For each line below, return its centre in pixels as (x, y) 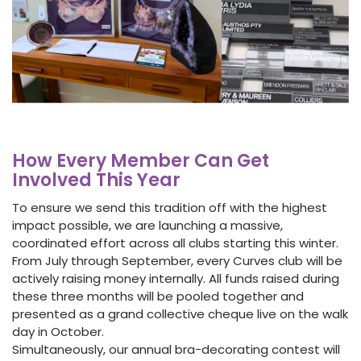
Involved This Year (96, 180)
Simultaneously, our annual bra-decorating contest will (176, 350)
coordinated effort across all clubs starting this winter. (175, 243)
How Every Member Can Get (141, 161)
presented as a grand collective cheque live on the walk (180, 314)
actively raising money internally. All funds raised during (176, 279)
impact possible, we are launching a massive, (147, 226)
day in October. (58, 332)
